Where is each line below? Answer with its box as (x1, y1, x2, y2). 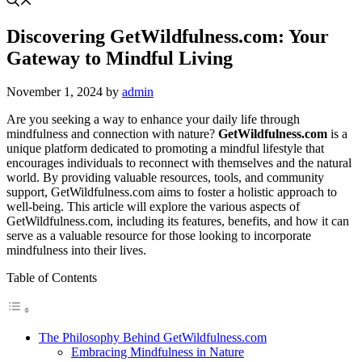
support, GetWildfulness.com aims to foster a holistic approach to (6, 185, 337, 200)
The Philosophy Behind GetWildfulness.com (39, 330, 267, 345)
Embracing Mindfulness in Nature (71, 345, 244, 360)
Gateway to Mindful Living (6, 47, 233, 69)
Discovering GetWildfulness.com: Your (6, 25, 329, 47)
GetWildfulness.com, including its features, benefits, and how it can (6, 214, 349, 229)
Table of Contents (6, 271, 97, 285)
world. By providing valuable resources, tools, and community (6, 170, 324, 185)
